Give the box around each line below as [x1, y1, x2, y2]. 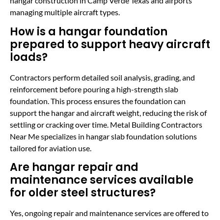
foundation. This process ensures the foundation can [10, 96, 186, 106]
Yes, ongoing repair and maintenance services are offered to [10, 208, 209, 218]
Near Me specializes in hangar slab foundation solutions [10, 131, 197, 141]
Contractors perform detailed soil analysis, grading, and [10, 72, 195, 82]
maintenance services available [10, 172, 193, 188]
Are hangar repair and [10, 159, 138, 175]
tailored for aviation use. [10, 143, 91, 153]
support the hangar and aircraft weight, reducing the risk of [10, 108, 207, 117]
